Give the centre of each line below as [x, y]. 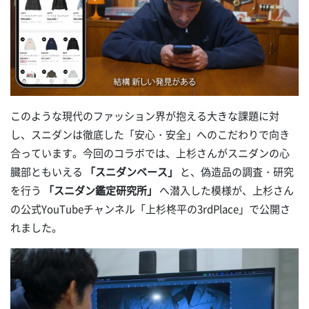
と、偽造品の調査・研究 [236, 171]
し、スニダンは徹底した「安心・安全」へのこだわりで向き [150, 134]
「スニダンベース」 [131, 171]
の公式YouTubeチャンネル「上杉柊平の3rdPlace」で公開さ [150, 209]
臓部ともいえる [48, 171]
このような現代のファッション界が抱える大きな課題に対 [145, 116]
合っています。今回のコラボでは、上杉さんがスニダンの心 [150, 153]
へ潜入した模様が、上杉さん [226, 190]
